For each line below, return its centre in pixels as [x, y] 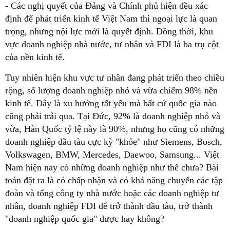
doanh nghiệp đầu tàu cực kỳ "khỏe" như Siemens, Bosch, [114, 142]
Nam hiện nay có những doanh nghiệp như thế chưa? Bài [112, 168]
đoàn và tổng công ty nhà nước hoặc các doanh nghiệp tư [112, 193]
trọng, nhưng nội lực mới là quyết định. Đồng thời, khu [109, 32]
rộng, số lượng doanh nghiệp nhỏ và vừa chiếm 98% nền [111, 91]
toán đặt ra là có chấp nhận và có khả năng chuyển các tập [114, 180]
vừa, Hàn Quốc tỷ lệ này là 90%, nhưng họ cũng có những [115, 129]
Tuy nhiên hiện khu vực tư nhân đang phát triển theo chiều [115, 78]
